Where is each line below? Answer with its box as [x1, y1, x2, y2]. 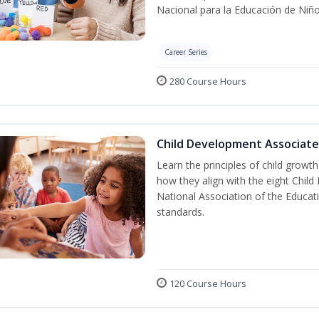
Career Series [164, 46, 207, 57]
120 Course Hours [169, 276, 246, 290]
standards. [156, 204, 204, 219]
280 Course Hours [169, 74, 246, 88]
